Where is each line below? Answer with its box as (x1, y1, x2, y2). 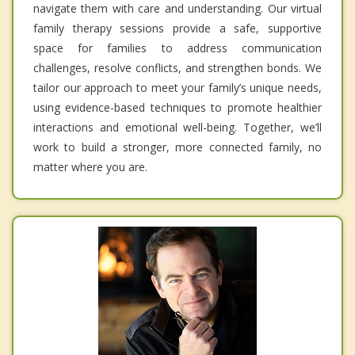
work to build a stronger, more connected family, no (33, 139, 322, 155)
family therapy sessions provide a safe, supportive (33, 21, 322, 36)
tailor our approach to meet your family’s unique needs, (33, 80, 322, 96)
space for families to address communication (33, 40, 322, 56)
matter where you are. (33, 159, 147, 175)
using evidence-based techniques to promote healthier (33, 100, 322, 116)
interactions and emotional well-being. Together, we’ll (33, 120, 322, 136)
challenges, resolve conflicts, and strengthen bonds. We (33, 60, 322, 76)
